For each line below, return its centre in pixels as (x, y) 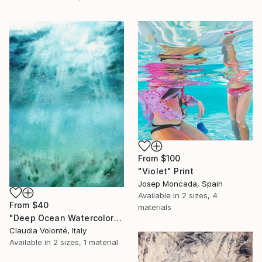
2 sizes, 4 (200, 196)
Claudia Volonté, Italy (48, 230)
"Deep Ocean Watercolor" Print (118, 218)
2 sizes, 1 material (86, 242)
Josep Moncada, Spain (180, 184)
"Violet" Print (166, 171)
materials (155, 207)
